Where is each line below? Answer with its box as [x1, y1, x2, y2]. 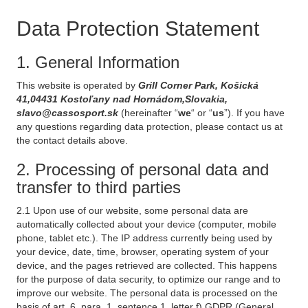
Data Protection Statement [16, 17, 259, 40]
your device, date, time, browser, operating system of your [16, 246, 269, 257]
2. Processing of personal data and [16, 160, 269, 179]
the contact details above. [16, 135, 128, 146]
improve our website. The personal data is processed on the [16, 287, 278, 298]
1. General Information [16, 53, 179, 71]
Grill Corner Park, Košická [138, 80, 258, 91]
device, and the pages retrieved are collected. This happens [16, 260, 277, 271]
